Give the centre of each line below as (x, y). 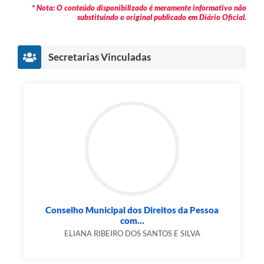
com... (132, 220)
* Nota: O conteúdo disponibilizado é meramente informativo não (139, 7)
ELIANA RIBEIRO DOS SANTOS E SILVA (132, 233)
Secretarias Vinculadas (100, 57)
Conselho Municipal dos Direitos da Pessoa (132, 209)
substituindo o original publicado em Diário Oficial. (162, 17)
